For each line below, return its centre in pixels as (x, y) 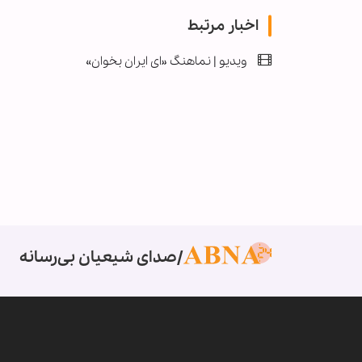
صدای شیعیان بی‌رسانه (98, 257)
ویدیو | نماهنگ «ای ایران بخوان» (166, 62)
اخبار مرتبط (223, 26)
